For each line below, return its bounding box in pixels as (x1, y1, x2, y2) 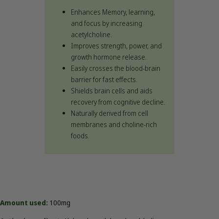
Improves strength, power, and (71, 41, 162, 51)
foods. (71, 131, 89, 141)
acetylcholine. (71, 30, 112, 40)
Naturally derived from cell (71, 109, 148, 118)
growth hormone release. (71, 52, 147, 62)
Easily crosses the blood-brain (71, 64, 160, 73)
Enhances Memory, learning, (71, 7, 155, 17)
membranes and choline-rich (71, 120, 157, 130)
